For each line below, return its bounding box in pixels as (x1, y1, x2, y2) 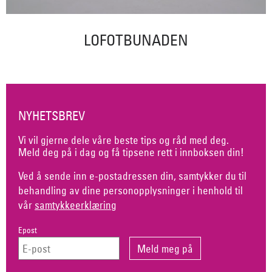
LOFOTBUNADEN (84, 30, 188, 49)
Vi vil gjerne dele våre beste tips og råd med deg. (18, 133, 229, 146)
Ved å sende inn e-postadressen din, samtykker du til (18, 169, 246, 182)
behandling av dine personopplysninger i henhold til (18, 183, 243, 197)
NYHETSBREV (18, 108, 85, 124)
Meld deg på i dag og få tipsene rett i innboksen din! (18, 145, 244, 158)
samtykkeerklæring (35, 198, 117, 211)
